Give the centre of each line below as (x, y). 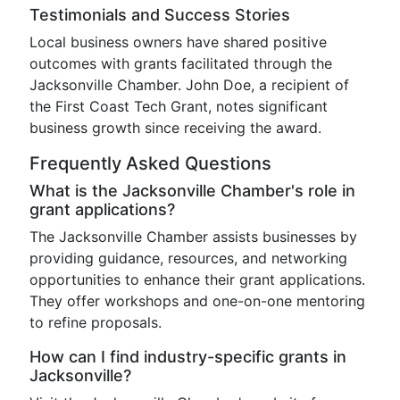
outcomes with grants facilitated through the (181, 64)
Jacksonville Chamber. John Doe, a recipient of (189, 85)
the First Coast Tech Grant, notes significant (179, 107)
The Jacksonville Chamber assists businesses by (193, 237)
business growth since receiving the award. (175, 128)
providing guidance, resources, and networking (188, 258)
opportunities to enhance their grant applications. (197, 280)
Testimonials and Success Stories (160, 15)
